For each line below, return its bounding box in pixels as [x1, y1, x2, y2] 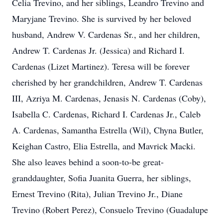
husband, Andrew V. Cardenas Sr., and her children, [12, 28, 200, 40]
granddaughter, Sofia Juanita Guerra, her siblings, [12, 172, 191, 184]
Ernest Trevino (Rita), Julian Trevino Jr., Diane [12, 188, 183, 200]
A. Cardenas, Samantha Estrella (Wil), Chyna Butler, [12, 124, 204, 136]
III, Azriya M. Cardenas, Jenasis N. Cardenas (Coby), [12, 92, 206, 104]
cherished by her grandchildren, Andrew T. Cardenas [12, 76, 203, 88]
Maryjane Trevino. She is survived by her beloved [12, 12, 191, 24]
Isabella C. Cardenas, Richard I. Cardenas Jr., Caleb [12, 108, 201, 120]
